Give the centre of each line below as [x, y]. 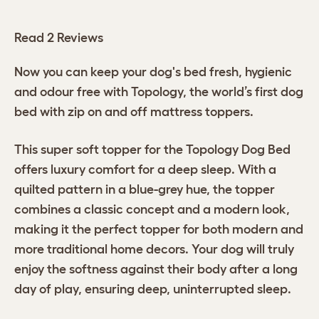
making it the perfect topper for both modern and [159, 230]
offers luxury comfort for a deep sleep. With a [145, 170]
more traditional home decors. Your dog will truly [154, 250]
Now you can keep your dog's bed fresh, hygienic [153, 72]
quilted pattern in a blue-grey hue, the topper [145, 190]
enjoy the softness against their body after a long [156, 270]
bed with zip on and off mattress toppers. [134, 112]
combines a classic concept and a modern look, [152, 210]
